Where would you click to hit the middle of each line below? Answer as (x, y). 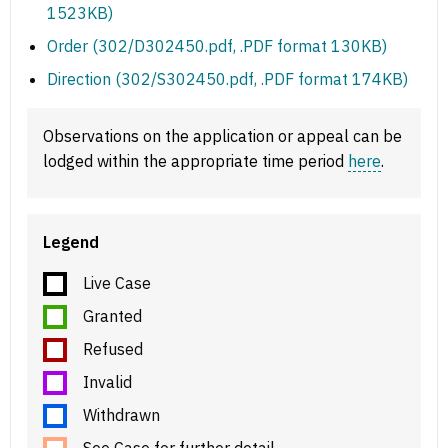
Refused (113, 349)
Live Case (117, 283)
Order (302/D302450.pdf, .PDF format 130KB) (217, 46)
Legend (71, 242)
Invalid (107, 382)
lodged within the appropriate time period (195, 161)
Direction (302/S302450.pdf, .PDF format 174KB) (227, 79)
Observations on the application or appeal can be (222, 136)
